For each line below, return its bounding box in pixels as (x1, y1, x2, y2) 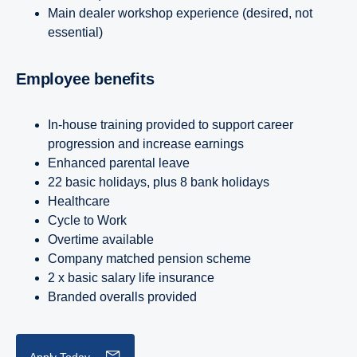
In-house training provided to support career (48, 117, 293, 131)
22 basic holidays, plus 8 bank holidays (48, 175, 269, 189)
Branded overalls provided (48, 289, 197, 304)
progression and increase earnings (48, 136, 244, 151)
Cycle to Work (48, 213, 130, 227)
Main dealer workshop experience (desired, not (48, 6, 312, 20)
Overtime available (48, 232, 154, 246)
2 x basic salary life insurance (48, 270, 214, 284)
